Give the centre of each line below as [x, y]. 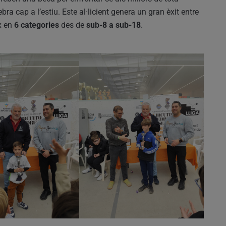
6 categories [37, 25]
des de [73, 25]
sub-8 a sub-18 [114, 25]
